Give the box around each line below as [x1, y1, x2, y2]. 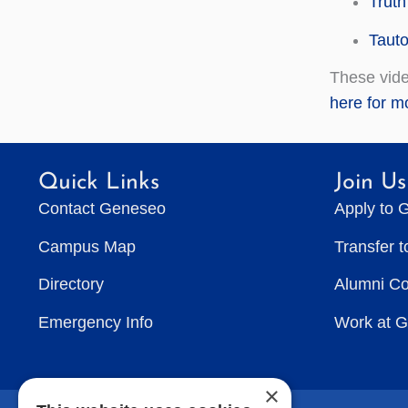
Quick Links [38, 171, 159, 194]
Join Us [334, 171, 406, 194]
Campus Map [38, 237, 136, 256]
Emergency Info [38, 312, 153, 331]
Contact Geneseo [38, 199, 166, 218]
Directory [38, 275, 104, 293]
